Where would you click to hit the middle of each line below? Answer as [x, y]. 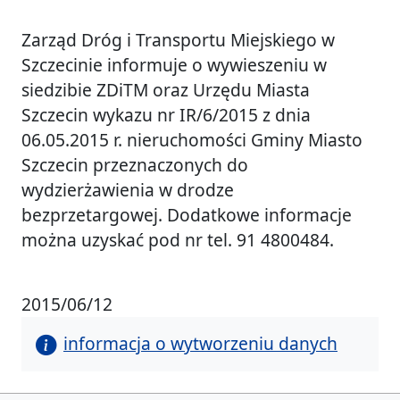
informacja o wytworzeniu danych [200, 344]
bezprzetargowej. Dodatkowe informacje [187, 215]
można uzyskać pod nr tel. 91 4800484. [178, 240]
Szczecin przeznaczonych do [135, 165]
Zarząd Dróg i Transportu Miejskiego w [178, 40]
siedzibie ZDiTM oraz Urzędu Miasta [166, 90]
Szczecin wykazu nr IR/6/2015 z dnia [166, 115]
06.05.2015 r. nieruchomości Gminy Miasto [192, 140]
